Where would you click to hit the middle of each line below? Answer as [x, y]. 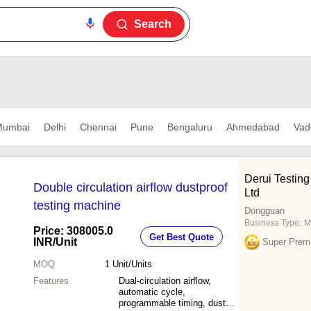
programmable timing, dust [172, 303]
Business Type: [273, 223]
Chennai [98, 127]
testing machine [77, 206]
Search [153, 24]
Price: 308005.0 [73, 231]
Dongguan [264, 211]
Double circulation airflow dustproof [131, 188]
